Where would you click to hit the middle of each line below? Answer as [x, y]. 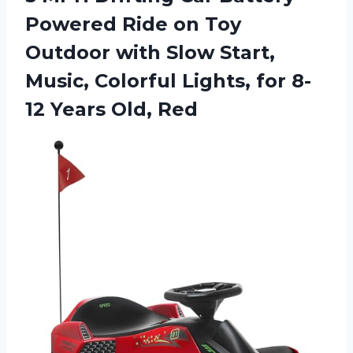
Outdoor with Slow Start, [150, 52]
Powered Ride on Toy [133, 24]
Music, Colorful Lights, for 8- [168, 80]
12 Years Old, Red [111, 109]
